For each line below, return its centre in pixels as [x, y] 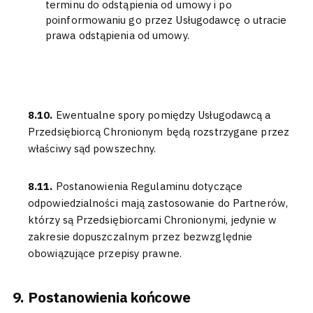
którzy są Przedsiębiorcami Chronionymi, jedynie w [152, 220]
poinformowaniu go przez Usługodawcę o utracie [166, 20]
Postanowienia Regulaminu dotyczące [149, 186]
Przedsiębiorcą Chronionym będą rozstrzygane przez [159, 132]
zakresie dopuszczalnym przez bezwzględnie [140, 236]
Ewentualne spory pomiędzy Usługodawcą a [163, 115]
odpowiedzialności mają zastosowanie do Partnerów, [158, 203]
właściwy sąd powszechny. [92, 148]
